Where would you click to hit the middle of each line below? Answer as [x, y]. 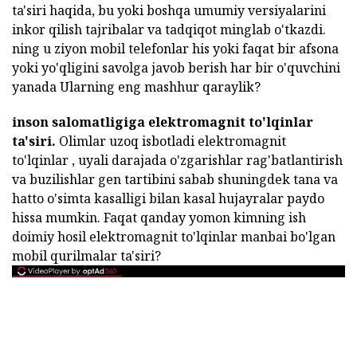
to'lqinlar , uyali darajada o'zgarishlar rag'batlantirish [177, 160]
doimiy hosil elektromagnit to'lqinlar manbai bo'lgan [174, 237]
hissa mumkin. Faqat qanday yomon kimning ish [159, 218]
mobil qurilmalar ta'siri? [86, 256]
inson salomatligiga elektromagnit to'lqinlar [163, 122]
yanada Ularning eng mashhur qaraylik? [136, 87]
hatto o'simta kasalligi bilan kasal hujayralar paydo [168, 198]
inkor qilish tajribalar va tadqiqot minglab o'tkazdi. [169, 29]
